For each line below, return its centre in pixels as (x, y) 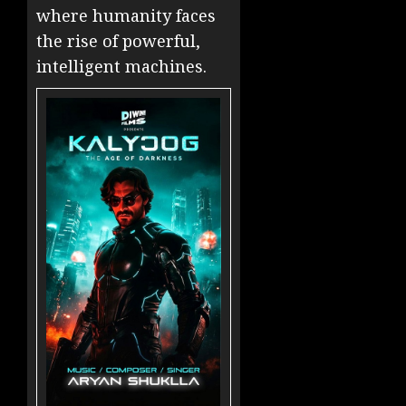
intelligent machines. (121, 67)
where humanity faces (126, 16)
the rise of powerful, (118, 41)
